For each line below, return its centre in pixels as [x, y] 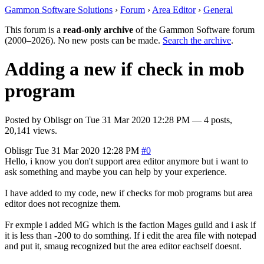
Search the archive [197, 40]
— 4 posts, [211, 120]
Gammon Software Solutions [59, 10]
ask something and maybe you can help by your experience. [116, 171]
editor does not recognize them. [63, 203]
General [218, 10]
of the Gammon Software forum [194, 30]
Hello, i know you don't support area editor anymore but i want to [126, 161]
